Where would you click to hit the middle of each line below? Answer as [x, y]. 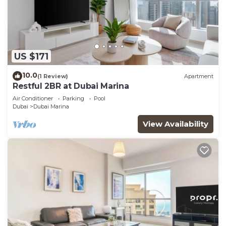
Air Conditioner [33, 99]
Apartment [199, 76]
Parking [73, 99]
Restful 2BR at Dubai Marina [71, 86]
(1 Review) [53, 76]
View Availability [176, 124]
